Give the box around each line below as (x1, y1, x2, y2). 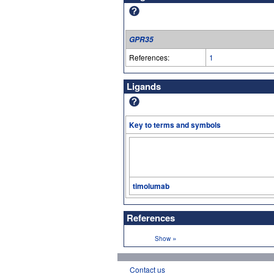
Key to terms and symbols (129, 119, 221, 130)
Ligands (127, 79, 161, 93)
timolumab (133, 180, 169, 191)
